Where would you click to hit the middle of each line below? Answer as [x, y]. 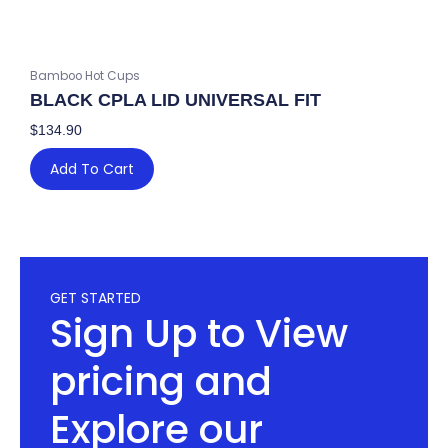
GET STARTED [95, 298]
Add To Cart [92, 169]
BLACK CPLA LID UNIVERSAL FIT [175, 100]
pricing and [161, 382]
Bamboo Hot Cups [85, 76]
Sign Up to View [199, 334]
